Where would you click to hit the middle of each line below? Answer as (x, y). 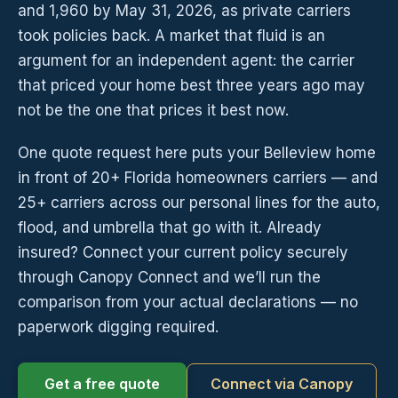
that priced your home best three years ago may (191, 86)
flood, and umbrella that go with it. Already (170, 228)
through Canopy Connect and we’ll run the (169, 278)
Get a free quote (102, 384)
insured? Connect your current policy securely (183, 253)
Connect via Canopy (282, 384)
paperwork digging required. (118, 327)
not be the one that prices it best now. (153, 111)
